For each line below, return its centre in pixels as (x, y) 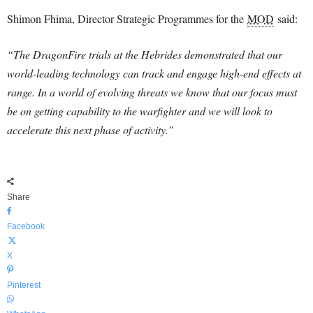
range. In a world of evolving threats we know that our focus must (152, 92)
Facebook (26, 226)
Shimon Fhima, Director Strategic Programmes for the (127, 18)
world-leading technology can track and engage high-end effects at (154, 73)
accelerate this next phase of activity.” (90, 129)
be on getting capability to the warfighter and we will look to (140, 110)
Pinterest (24, 285)
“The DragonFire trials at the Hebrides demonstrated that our (145, 54)
